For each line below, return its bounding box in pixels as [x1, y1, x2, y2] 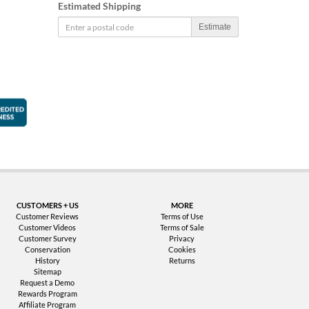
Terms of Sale [159, 223, 204, 232]
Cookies [168, 245, 196, 254]
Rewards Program [17, 289, 77, 298]
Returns [168, 256, 195, 265]
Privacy [169, 234, 195, 243]
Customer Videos [19, 223, 76, 232]
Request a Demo [20, 278, 74, 287]
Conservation [24, 245, 70, 254]
